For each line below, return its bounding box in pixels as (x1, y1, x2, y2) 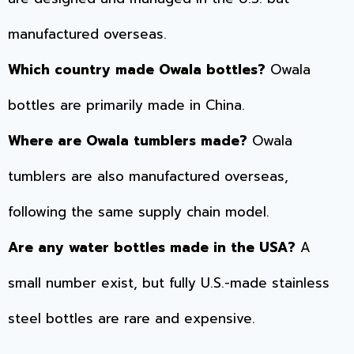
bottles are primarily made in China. (8, 95, 245, 116)
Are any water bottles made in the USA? (8, 237, 296, 258)
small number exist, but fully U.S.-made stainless (8, 273, 330, 294)
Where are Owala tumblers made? (8, 130, 247, 152)
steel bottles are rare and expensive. (8, 308, 255, 330)
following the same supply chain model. (8, 201, 269, 223)
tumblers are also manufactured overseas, (8, 166, 288, 187)
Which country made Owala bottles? (8, 59, 265, 81)
